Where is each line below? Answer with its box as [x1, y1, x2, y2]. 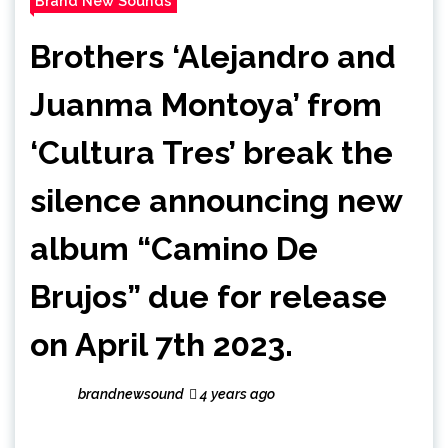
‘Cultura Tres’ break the [30, 133, 393, 171]
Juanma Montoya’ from [30, 85, 382, 123]
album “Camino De [30, 229, 318, 267]
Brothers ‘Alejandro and [30, 37, 396, 75]
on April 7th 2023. [30, 325, 293, 363]
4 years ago [197, 385, 275, 402]
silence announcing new [30, 181, 402, 219]
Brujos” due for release [30, 277, 387, 315]
